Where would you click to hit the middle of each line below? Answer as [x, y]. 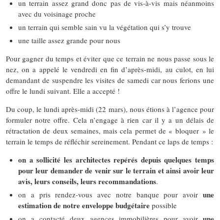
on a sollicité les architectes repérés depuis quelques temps [116, 159]
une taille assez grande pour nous [69, 40]
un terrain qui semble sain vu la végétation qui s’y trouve [105, 27]
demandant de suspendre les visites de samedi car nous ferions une [110, 80]
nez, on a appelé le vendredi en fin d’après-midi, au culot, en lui [110, 69]
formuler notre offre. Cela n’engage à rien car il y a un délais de [110, 120]
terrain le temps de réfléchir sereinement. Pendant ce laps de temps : [110, 141]
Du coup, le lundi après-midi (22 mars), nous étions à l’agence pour [110, 109]
